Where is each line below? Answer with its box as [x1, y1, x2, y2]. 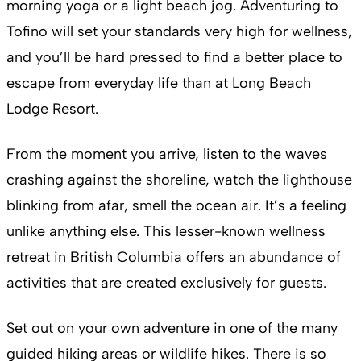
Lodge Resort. [6, 99, 102, 118]
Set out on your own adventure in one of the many [6, 318, 338, 337]
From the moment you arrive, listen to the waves [6, 144, 327, 163]
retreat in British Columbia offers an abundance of [6, 247, 341, 266]
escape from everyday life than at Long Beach [6, 73, 311, 92]
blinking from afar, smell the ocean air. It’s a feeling [6, 196, 346, 214]
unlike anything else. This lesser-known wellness [6, 222, 326, 240]
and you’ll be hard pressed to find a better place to [6, 48, 342, 66]
